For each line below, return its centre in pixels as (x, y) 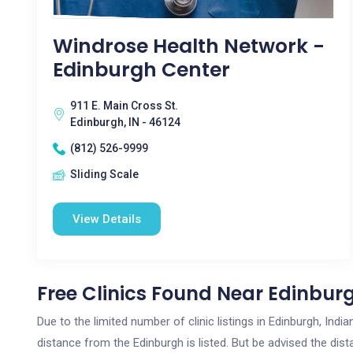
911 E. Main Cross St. (124, 106)
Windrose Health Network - (189, 46)
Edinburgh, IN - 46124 (125, 122)
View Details (107, 219)
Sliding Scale (104, 174)
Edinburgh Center (141, 70)
